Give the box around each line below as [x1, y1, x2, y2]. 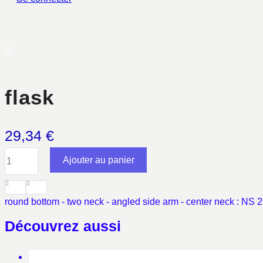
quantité [4, 149, 38, 159]
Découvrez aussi [5, 217, 121, 234]
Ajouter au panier [62, 154, 134, 165]
